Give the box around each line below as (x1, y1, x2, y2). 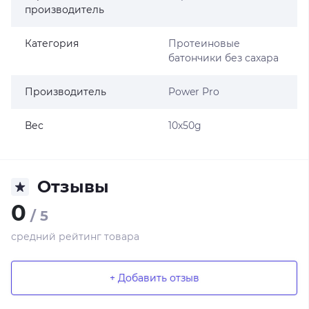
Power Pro (168, 86, 219, 98)
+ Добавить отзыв (109, 271, 199, 284)
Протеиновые (168, 37, 240, 50)
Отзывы (37, 177, 109, 197)
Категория (25, 37, 79, 50)
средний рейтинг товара (11, 230, 139, 243)
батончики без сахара (168, 52, 279, 64)
